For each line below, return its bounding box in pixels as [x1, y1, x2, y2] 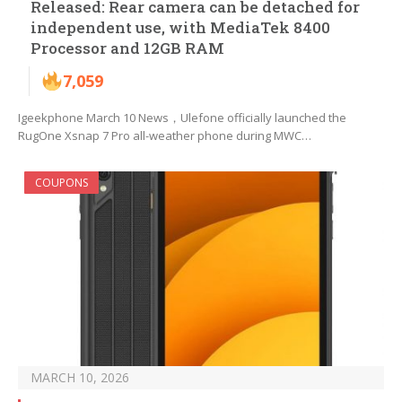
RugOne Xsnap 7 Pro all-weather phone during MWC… [18, 127, 311, 144]
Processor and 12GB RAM [31, 38, 224, 59]
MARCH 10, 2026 [31, 369, 129, 387]
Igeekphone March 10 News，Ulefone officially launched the [18, 109, 346, 127]
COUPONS [35, 175, 88, 191]
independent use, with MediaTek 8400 [31, 17, 330, 39]
